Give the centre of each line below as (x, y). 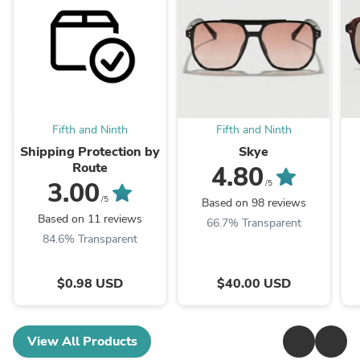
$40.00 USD (254, 284)
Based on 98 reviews (254, 203)
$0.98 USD (90, 284)
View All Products (82, 342)
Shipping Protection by (90, 152)
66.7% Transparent (254, 223)
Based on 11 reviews (90, 219)
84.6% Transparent (90, 239)
